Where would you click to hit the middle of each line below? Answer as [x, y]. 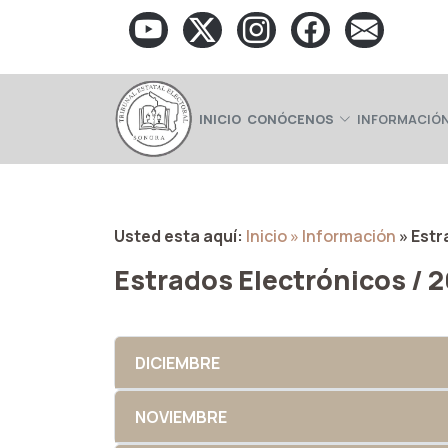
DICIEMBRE [177, 362]
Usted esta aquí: [180, 236]
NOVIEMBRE [181, 416]
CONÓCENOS [291, 119]
